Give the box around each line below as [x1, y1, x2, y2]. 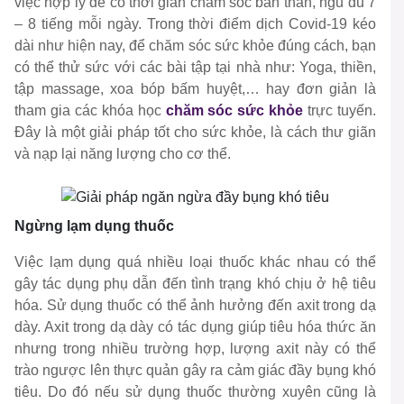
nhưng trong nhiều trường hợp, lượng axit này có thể [14, 341, 376, 357]
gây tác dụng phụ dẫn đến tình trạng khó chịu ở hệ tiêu [14, 276, 376, 292]
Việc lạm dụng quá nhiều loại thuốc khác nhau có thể [14, 254, 376, 271]
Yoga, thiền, [298, 60, 377, 76]
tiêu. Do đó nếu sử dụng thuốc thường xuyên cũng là [14, 384, 376, 400]
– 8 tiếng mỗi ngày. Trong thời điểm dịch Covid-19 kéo [14, 16, 376, 32]
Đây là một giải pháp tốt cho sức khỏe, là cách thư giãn [14, 124, 376, 141]
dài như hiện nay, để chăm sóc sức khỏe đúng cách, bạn [14, 38, 376, 54]
